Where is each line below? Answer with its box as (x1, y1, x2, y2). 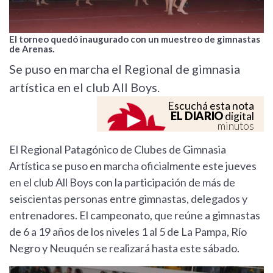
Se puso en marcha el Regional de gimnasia (9, 62, 240, 77)
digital (223, 110, 254, 123)
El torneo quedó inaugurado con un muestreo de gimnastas (9, 34, 260, 45)
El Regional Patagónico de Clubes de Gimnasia (9, 143, 226, 157)
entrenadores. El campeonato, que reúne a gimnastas (9, 208, 260, 222)
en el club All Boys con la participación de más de (9, 175, 235, 190)
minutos (218, 119, 254, 133)
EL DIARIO (171, 109, 223, 123)
